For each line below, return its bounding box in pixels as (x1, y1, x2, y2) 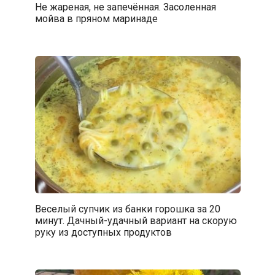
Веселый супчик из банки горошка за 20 (34, 203, 220, 215)
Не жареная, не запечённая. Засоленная (34, 1, 216, 14)
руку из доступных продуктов (34, 226, 172, 238)
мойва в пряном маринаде (34, 13, 158, 25)
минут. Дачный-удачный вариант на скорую (34, 214, 237, 227)
